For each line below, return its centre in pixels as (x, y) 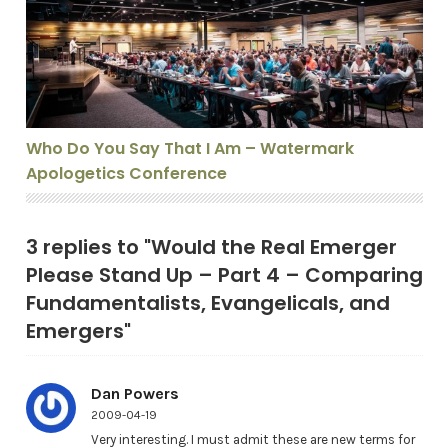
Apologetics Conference (126, 173)
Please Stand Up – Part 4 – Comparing (224, 275)
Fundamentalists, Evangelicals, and (207, 303)
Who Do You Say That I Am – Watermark (189, 148)
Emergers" (78, 331)
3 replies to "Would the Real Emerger (211, 247)
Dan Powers (134, 393)
